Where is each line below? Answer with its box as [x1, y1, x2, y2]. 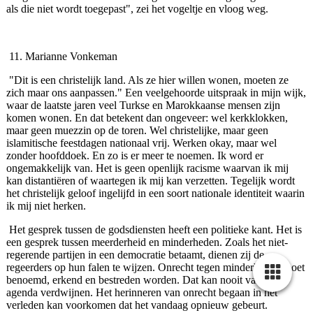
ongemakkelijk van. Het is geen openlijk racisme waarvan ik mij [6, 162, 289, 175]
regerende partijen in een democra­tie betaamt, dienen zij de [6, 249, 264, 261]
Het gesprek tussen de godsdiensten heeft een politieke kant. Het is [8, 224, 302, 236]
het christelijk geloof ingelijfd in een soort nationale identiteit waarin [6, 187, 305, 200]
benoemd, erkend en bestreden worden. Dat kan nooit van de [6, 274, 275, 286]
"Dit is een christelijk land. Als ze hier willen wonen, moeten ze [8, 74, 289, 87]
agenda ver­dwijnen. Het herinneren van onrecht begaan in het [6, 286, 277, 299]
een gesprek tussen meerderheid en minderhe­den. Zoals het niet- [6, 236, 288, 249]
